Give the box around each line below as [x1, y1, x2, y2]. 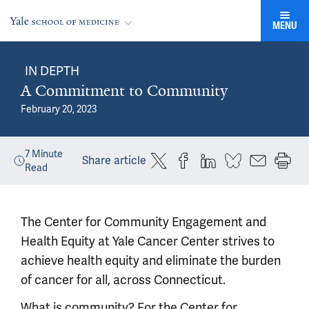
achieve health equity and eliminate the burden [21, 252, 281, 268]
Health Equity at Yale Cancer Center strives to [21, 233, 275, 249]
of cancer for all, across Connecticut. [21, 272, 226, 288]
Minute [30, 148, 63, 160]
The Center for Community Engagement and [21, 214, 266, 230]
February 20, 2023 [21, 103, 97, 115]
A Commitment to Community [21, 81, 228, 101]
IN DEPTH [25, 63, 79, 79]
